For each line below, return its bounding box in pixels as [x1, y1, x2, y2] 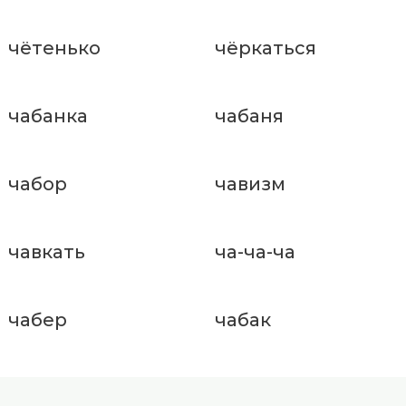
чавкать [8, 241, 85, 264]
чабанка [8, 105, 88, 128]
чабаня [214, 105, 284, 128]
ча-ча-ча [214, 241, 295, 264]
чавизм [214, 173, 285, 196]
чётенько [8, 37, 101, 60]
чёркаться [214, 37, 316, 60]
